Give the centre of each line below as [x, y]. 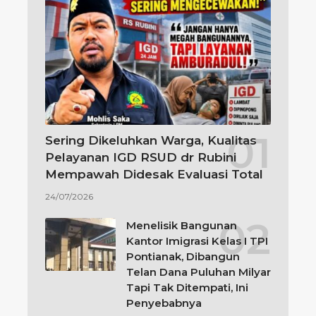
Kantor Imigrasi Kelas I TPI [197, 241]
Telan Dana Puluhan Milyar [199, 272]
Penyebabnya [164, 303]
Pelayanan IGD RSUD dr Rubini [141, 158]
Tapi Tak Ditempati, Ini [187, 288]
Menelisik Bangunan [182, 226]
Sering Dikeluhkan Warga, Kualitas [151, 141]
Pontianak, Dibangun [183, 257]
